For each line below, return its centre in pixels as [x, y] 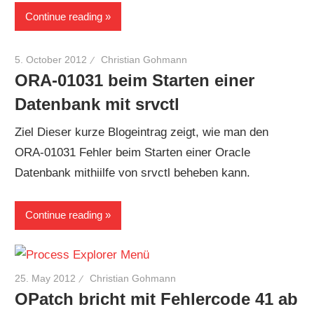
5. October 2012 [51, 59]
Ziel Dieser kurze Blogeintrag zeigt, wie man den [142, 132]
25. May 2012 [46, 279]
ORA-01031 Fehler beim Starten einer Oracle [133, 153]
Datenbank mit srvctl [97, 104]
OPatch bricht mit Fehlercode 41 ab [157, 299]
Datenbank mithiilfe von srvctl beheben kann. [136, 173]
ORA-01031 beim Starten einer [135, 80]
